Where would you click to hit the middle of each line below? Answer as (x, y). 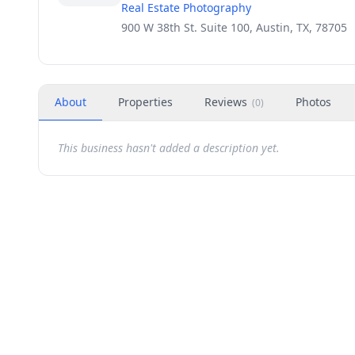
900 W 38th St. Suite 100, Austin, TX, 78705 (234, 27)
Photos (313, 102)
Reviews (226, 102)
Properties (145, 102)
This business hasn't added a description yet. (169, 148)
